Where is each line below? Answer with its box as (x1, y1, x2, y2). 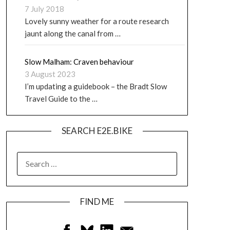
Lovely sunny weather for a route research (24, 16, 169, 26)
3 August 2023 (24, 69, 75, 79)
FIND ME (80, 196, 114, 207)
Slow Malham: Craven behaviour (24, 57, 134, 66)
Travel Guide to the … (24, 94, 98, 103)
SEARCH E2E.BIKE (61, 125, 132, 136)
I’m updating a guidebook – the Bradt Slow (24, 82, 167, 91)
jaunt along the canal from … (24, 29, 121, 38)
